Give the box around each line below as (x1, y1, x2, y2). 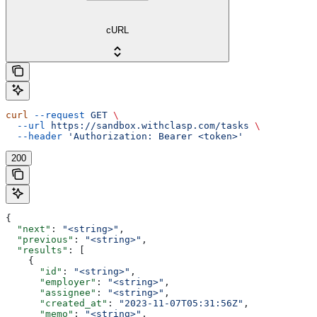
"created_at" (6, 297, 108, 309)
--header (6, 130, 62, 142)
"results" (6, 244, 68, 255)
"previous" (6, 234, 74, 245)
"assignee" (6, 287, 96, 298)
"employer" (6, 276, 96, 287)
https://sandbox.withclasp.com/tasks (45, 120, 249, 131)
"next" (6, 223, 51, 234)
